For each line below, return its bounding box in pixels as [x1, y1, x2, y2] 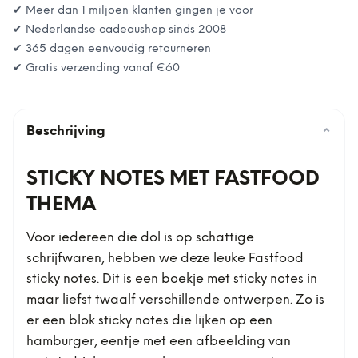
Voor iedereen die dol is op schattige [26, 231, 254, 245]
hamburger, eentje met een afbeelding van [26, 335, 291, 348]
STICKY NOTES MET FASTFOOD [26, 169, 320, 189]
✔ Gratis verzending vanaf [13, 62, 157, 74]
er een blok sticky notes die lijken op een [26, 314, 272, 328]
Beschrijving [26, 125, 105, 138]
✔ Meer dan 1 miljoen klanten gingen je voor [13, 5, 253, 17]
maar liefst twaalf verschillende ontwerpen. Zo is [26, 293, 324, 307]
